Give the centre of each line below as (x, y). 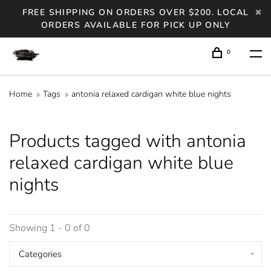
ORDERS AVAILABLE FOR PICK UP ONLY (135, 25)
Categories (40, 254)
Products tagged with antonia (128, 141)
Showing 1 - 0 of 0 (50, 228)
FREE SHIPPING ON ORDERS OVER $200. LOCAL (135, 12)
